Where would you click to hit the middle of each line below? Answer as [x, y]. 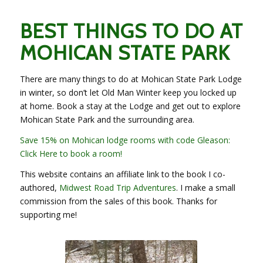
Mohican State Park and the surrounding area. [107, 119]
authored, [39, 187]
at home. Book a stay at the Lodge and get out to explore [130, 106]
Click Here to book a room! [71, 153]
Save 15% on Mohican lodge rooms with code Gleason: [125, 140]
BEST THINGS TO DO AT [131, 31]
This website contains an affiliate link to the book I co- [122, 174]
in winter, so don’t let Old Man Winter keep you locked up [128, 92]
